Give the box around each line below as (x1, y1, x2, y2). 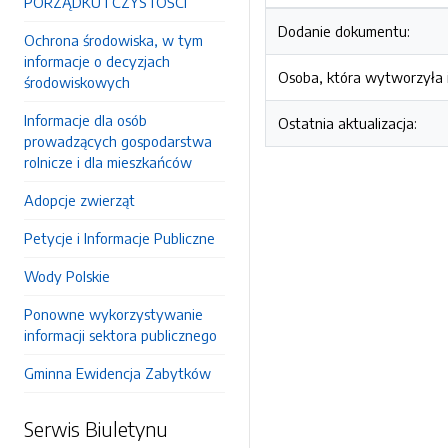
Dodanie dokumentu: (278, 22, 410, 40)
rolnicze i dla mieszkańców (24, 153, 192, 171)
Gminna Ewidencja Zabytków (24, 364, 211, 382)
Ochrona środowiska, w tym (24, 31, 203, 49)
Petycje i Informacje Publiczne (24, 229, 215, 247)
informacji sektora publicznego (24, 326, 217, 344)
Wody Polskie (24, 267, 110, 285)
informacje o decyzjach (24, 52, 170, 70)
